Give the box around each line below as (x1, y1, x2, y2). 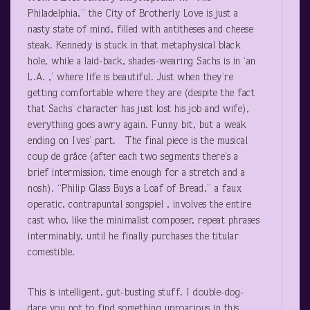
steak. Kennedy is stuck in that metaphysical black (28, 40, 240, 51)
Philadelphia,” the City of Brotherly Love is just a (28, 8, 239, 19)
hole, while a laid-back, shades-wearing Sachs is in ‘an (28, 56, 256, 67)
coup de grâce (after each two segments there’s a (28, 152, 238, 163)
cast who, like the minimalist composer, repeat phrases (28, 215, 259, 226)
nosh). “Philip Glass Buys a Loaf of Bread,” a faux (28, 183, 241, 194)
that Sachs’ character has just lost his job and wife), (28, 104, 249, 115)
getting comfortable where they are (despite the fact (28, 88, 255, 99)
